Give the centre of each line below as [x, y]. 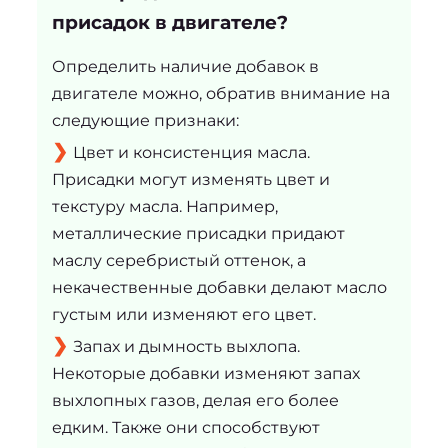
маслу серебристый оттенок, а [178, 260]
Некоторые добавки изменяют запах [205, 373]
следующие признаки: [145, 120]
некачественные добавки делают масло [219, 287]
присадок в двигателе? [169, 22]
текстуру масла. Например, [164, 206]
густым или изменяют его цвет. [183, 314]
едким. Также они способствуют [185, 427]
